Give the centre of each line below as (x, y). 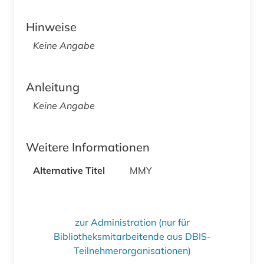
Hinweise (51, 27)
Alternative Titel (69, 171)
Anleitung (53, 87)
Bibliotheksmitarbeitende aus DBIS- (132, 237)
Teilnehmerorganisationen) (132, 251)
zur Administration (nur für (132, 222)
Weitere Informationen (88, 147)
